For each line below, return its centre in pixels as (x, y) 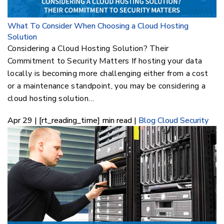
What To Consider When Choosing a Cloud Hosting (98, 26)
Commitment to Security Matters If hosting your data (105, 61)
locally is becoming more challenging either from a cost (108, 74)
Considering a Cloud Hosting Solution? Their (88, 49)
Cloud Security (183, 121)
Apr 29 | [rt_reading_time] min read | (73, 121)
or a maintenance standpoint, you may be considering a (106, 86)
